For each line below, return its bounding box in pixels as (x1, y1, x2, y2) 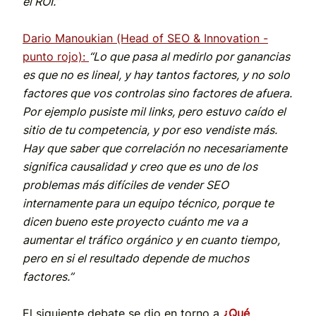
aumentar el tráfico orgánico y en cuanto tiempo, (23, 233, 280, 248)
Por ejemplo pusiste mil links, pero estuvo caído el (23, 104, 286, 119)
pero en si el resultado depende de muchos (23, 251, 249, 266)
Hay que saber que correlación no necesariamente (23, 141, 287, 156)
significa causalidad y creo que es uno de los (23, 159, 257, 174)
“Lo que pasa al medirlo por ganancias (89, 49, 290, 64)
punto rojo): (23, 49, 85, 64)
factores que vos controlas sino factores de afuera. (23, 86, 292, 101)
